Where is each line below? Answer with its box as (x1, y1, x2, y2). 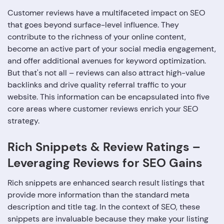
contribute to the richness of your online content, (7, 31, 186, 42)
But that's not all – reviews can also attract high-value (7, 67, 205, 78)
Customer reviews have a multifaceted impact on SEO (7, 7, 205, 18)
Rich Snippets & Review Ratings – (7, 139, 200, 155)
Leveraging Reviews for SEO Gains (7, 155, 202, 171)
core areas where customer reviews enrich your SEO (7, 103, 198, 114)
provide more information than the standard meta (7, 189, 189, 200)
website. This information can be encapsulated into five (7, 91, 209, 102)
